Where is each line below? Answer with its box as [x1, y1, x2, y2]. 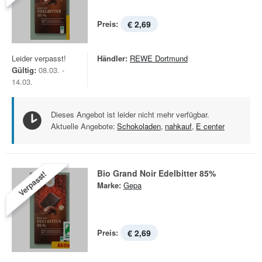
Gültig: [12, 64, 36, 75]
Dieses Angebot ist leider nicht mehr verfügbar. [51, 109, 209, 120]
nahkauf [165, 120, 192, 132]
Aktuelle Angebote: [51, 120, 115, 132]
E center [196, 120, 225, 132]
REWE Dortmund [130, 53, 188, 64]
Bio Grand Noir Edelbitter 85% [97, 167, 216, 179]
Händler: [97, 53, 127, 64]
